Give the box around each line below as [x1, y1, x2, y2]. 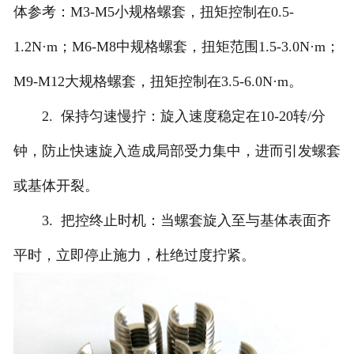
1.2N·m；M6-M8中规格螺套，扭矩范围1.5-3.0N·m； [13, 39, 340, 55]
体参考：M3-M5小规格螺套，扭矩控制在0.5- [13, 4, 294, 21]
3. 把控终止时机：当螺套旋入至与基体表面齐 [13, 213, 331, 229]
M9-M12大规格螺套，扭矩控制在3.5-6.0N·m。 [13, 73, 303, 90]
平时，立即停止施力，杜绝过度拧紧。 [13, 247, 255, 264]
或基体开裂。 [13, 178, 99, 194]
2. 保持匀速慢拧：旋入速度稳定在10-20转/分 [13, 108, 326, 125]
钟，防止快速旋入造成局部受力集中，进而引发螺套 [13, 143, 341, 160]
